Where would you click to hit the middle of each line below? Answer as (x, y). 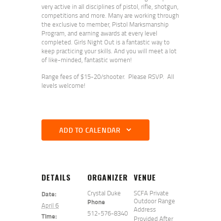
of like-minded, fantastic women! (87, 59)
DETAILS (56, 177)
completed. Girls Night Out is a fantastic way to (106, 42)
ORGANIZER (108, 177)
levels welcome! (63, 85)
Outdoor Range (154, 201)
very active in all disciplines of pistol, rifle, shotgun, (110, 6)
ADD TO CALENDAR (90, 130)
